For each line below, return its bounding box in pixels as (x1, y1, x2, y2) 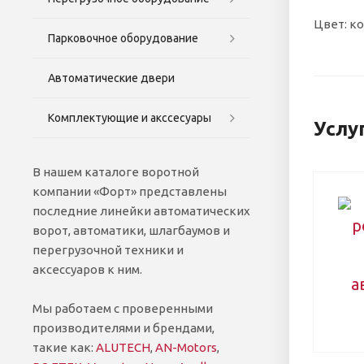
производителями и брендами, (32, 320, 214, 335)
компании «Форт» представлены (32, 184, 227, 198)
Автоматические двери (48, 71, 175, 84)
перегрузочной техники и (32, 242, 184, 257)
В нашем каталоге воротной (32, 164, 199, 179)
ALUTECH (96, 340, 150, 354)
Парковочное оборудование (48, 31, 198, 45)
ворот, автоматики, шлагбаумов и (32, 223, 230, 237)
